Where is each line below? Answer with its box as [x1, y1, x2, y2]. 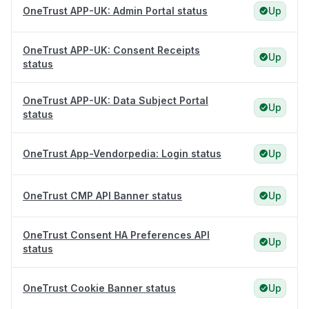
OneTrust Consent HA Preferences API [23, 229, 210, 241]
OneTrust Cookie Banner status [23, 282, 176, 295]
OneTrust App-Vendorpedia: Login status [23, 148, 221, 160]
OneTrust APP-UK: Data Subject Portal [23, 94, 208, 107]
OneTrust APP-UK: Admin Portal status [23, 5, 208, 17]
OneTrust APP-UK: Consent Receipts [23, 44, 200, 57]
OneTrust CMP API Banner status [23, 190, 182, 202]
